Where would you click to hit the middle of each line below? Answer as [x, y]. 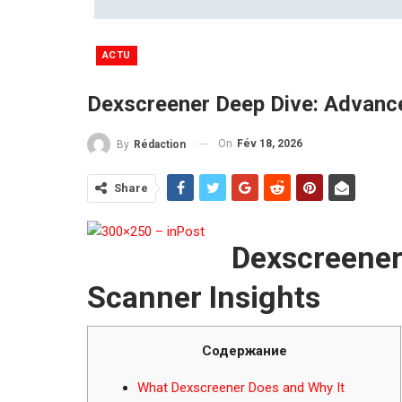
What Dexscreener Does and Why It [241, 387]
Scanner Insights [204, 297]
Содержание [244, 350]
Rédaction [160, 144]
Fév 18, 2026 [270, 143]
